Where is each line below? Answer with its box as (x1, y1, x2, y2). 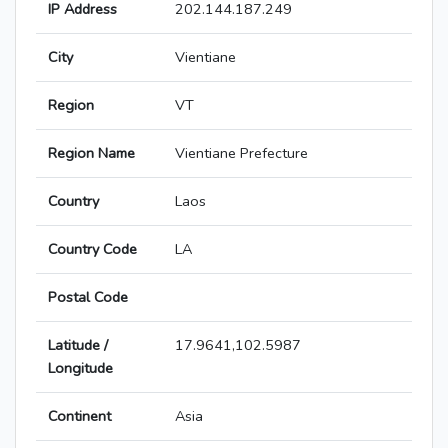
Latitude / (48, 335, 108, 356)
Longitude (48, 358, 113, 379)
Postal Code (48, 287, 128, 308)
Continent (48, 406, 111, 427)
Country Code (48, 239, 137, 260)
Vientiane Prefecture (175, 143, 308, 164)
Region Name (48, 143, 135, 164)
